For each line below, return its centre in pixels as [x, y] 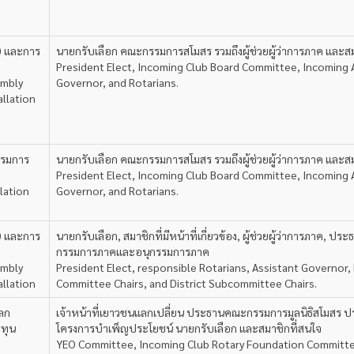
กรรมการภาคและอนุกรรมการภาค [133, 251]
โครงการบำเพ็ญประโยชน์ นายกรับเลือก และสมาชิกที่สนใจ [189, 328]
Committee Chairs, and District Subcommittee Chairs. [186, 283]
